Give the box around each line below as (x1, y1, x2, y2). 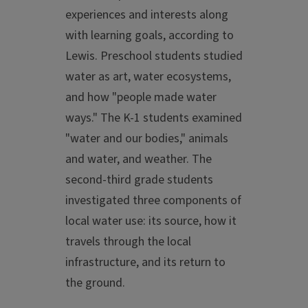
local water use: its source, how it (65, 212, 236, 230)
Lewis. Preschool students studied (65, 47, 243, 65)
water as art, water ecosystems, (65, 68, 231, 86)
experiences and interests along (65, 6, 228, 24)
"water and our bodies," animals (65, 130, 228, 148)
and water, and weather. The (65, 151, 212, 168)
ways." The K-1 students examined (65, 109, 242, 127)
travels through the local (65, 233, 191, 251)
